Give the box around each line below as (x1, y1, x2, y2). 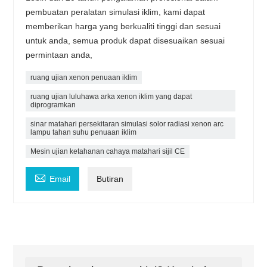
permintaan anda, (26, 50, 93, 60)
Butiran (97, 174, 124, 184)
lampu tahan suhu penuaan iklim (30, 128, 137, 137)
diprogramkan (30, 101, 76, 110)
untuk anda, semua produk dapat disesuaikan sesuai (26, 36, 225, 46)
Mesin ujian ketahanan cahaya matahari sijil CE (30, 147, 185, 156)
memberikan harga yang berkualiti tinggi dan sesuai (26, 21, 221, 32)
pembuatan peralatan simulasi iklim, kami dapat (26, 7, 206, 17)
